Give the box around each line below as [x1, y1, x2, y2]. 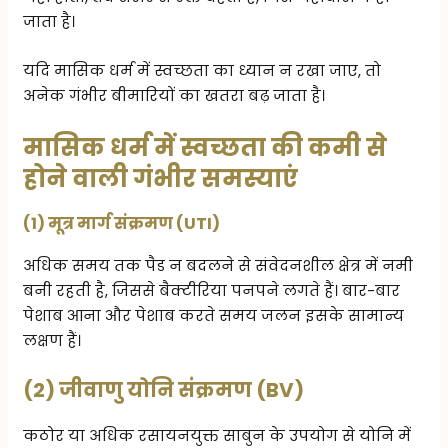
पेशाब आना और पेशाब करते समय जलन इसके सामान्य [23, 305, 405, 327]
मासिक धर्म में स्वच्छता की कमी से [23, 131, 388, 165]
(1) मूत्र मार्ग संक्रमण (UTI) [23, 212, 221, 236]
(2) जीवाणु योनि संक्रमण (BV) [23, 376, 305, 405]
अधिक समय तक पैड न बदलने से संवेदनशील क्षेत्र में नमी [23, 255, 414, 277]
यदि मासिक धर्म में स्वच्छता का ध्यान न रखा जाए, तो [23, 60, 382, 82]
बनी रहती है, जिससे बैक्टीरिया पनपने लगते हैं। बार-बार [23, 280, 401, 302]
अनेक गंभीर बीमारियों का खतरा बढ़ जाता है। [23, 85, 326, 107]
